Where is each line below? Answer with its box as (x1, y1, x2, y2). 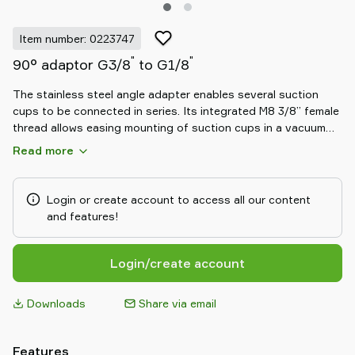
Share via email (139, 296, 217, 310)
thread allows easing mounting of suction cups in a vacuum (13, 120, 326, 134)
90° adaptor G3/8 (13, 55, 131, 73)
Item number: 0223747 (19, 31, 135, 45)
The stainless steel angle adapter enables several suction (13, 87, 319, 101)
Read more (13, 143, 74, 157)
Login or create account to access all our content (46, 193, 311, 206)
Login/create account (110, 255, 245, 271)
